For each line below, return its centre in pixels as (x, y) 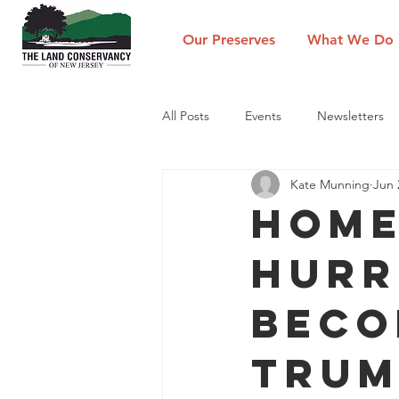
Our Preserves (228, 40)
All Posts (186, 115)
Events (263, 115)
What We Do (350, 40)
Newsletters (350, 115)
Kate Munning (330, 184)
